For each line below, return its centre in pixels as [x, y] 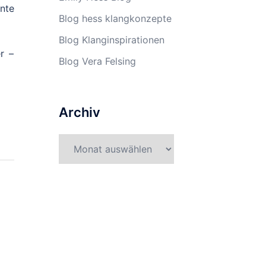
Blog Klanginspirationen [111, 40]
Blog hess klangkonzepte [115, 18]
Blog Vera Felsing [97, 61]
